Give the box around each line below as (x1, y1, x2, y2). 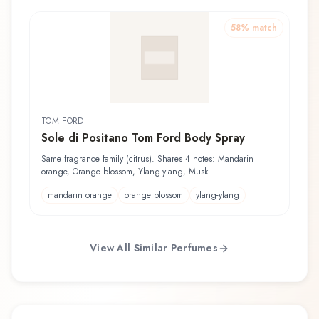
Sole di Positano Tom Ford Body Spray (41, 129, 245, 146)
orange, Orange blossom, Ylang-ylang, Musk (41, 164, 208, 178)
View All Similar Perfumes (90, 241, 218, 256)
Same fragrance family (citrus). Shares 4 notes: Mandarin (41, 152, 253, 165)
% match (241, 21, 277, 34)
